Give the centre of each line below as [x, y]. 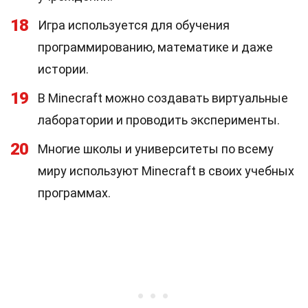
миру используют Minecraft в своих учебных [166, 171]
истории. [63, 69]
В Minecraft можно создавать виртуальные [163, 98]
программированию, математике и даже [155, 47]
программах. [74, 193]
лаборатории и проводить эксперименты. [159, 120]
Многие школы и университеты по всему [156, 149]
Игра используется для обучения [134, 25]
